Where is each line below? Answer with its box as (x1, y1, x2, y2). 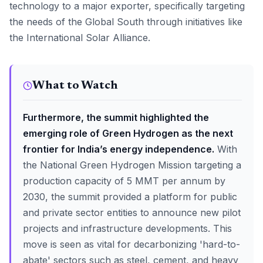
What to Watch (32, 80, 118, 92)
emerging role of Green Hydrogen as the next (23, 127, 233, 139)
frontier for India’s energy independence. (23, 143, 214, 155)
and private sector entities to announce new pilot (23, 207, 241, 218)
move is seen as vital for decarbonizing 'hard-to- (23, 238, 240, 250)
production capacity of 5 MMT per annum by (23, 175, 225, 187)
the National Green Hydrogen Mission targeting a (23, 159, 241, 171)
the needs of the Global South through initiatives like (9, 16, 242, 28)
